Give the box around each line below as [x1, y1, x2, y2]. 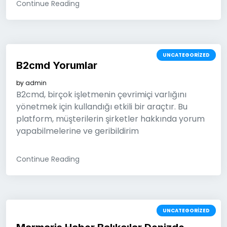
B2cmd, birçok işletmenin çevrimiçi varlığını [16, 89, 186, 100]
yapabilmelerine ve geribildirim [16, 125, 139, 137]
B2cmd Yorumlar [16, 59, 97, 71]
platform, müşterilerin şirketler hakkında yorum [16, 113, 205, 125]
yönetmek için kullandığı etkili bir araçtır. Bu [16, 101, 187, 112]
